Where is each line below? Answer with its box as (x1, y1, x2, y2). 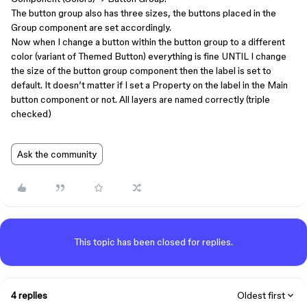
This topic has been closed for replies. (74, 236, 233, 247)
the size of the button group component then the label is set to (11, 65, 271, 76)
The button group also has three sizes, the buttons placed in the (11, 8, 276, 19)
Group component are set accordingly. (11, 22, 171, 33)
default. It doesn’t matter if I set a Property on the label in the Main (11, 79, 288, 90)
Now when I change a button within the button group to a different (11, 36, 285, 47)
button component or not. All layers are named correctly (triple (11, 94, 270, 105)
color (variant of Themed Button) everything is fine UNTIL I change (11, 51, 286, 62)
